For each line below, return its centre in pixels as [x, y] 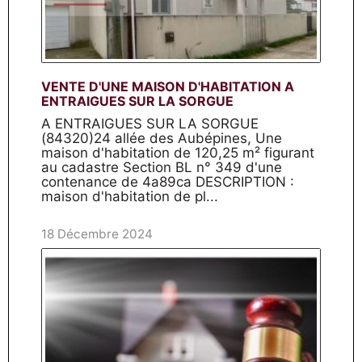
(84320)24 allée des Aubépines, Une [162, 138]
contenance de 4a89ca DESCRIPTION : [168, 182]
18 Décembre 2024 [97, 234]
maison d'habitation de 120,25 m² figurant [178, 153]
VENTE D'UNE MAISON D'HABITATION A [168, 86]
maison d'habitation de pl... [130, 196]
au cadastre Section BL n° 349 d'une [162, 167]
